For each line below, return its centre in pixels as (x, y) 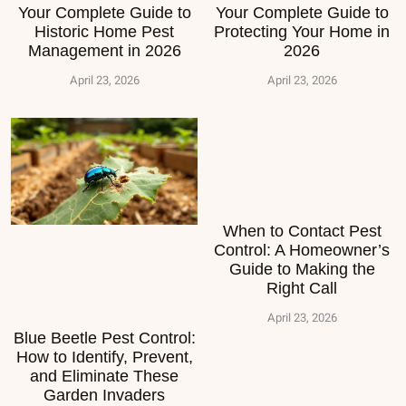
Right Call (302, 289)
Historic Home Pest (104, 32)
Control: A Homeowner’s (302, 251)
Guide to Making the (302, 270)
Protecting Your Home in (302, 32)
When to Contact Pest (302, 232)
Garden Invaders (104, 395)
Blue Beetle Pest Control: (104, 338)
